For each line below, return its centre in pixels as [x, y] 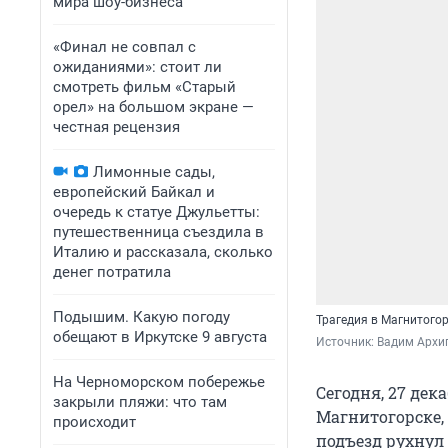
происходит [94, 422]
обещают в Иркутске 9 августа [160, 337]
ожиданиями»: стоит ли [137, 67]
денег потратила [112, 272]
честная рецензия [116, 127]
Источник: [346, 342]
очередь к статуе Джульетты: [156, 212]
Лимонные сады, [154, 172]
